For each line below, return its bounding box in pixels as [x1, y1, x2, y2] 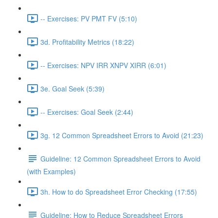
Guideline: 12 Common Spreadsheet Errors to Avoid [40, 153, 200, 163]
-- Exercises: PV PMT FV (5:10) [40, 13, 137, 23]
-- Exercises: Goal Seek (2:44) [40, 107, 133, 117]
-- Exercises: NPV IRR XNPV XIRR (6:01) [40, 60, 166, 70]
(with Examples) [27, 166, 76, 176]
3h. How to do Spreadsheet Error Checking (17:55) [40, 186, 197, 197]
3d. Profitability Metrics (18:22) [40, 36, 134, 47]
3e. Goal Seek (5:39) [40, 83, 105, 93]
